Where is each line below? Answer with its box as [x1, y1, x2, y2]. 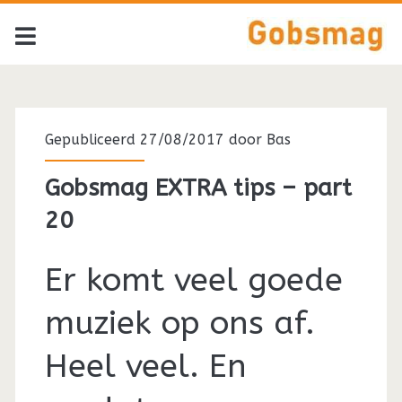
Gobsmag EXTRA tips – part [44, 174, 352, 203]
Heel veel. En [44, 347, 247, 386]
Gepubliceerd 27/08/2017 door [44, 131, 267, 149]
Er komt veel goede [44, 261, 343, 300]
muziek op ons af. [44, 304, 315, 343]
